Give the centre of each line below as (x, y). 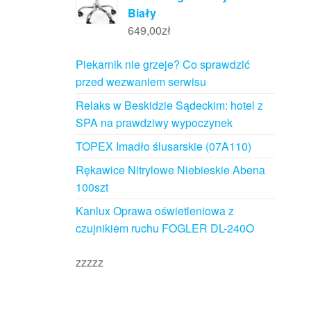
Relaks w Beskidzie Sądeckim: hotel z (169, 106)
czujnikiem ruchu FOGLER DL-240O (165, 228)
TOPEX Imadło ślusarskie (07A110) (163, 146)
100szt (92, 187)
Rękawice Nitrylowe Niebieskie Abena (170, 170)
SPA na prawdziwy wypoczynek (154, 123)
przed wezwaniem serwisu (141, 82)
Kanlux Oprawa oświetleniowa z (154, 211)
